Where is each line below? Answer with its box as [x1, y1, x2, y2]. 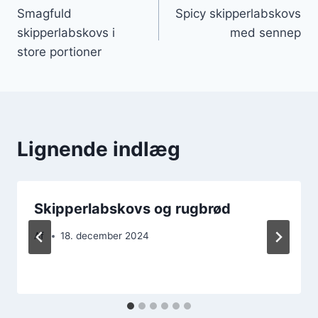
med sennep [230, 25, 301, 40]
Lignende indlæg [17, 136, 180, 161]
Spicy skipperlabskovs [175, 6, 301, 21]
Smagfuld [17, 6, 72, 21]
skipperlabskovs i [17, 25, 115, 40]
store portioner [17, 44, 102, 59]
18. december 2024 [60, 230, 150, 242]
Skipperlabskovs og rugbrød [34, 199, 231, 217]
